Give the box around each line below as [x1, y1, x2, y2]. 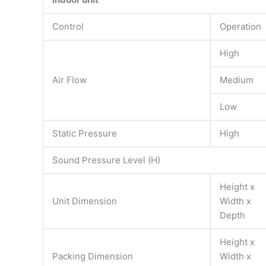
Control [52, 21, 84, 33]
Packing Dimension [52, 251, 133, 262]
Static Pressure [52, 128, 117, 140]
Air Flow [52, 74, 87, 86]
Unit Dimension [52, 195, 117, 207]
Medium [220, 74, 254, 86]
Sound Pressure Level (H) [52, 154, 160, 166]
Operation [220, 21, 261, 33]
